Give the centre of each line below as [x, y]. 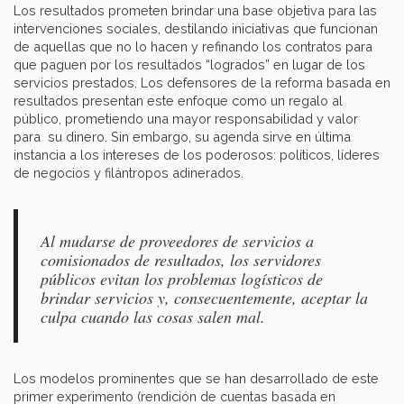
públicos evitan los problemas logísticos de [182, 279]
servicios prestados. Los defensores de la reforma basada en [202, 83]
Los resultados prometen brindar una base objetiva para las [195, 11]
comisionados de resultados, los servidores [181, 260]
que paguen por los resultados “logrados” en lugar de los [189, 65]
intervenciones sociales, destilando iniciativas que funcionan [196, 29]
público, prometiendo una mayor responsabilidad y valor [186, 119]
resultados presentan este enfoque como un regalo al [178, 101]
